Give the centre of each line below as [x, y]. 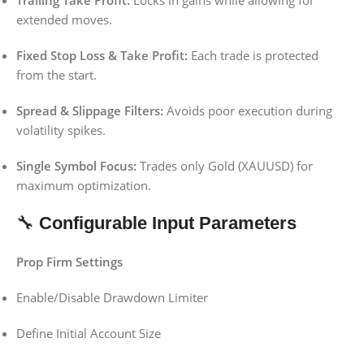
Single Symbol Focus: [76, 166]
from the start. [56, 75]
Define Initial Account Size [89, 334]
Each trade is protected [253, 56]
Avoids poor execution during [248, 111]
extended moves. [64, 20]
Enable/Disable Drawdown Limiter [112, 298]
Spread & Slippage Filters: [90, 111]
